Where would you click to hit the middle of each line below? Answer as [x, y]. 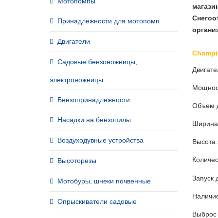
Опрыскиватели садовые [97, 201]
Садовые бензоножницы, [97, 62]
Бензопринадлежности [94, 100]
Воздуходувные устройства [100, 140]
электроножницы [76, 80]
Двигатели [74, 41]
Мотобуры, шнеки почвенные [104, 181]
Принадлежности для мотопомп [109, 21]
